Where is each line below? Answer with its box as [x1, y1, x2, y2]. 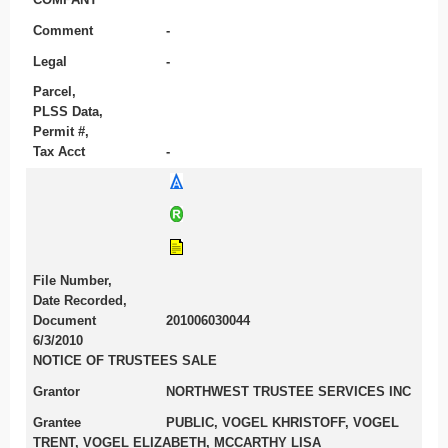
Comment [32, 22, 93, 38]
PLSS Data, [32, 104, 103, 120]
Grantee [32, 414, 81, 430]
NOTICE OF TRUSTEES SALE [32, 353, 217, 369]
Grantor [32, 383, 80, 399]
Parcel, [32, 84, 76, 100]
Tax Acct [32, 144, 85, 160]
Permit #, [32, 124, 89, 140]
